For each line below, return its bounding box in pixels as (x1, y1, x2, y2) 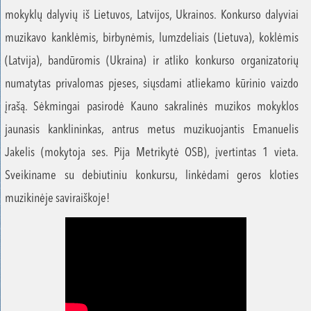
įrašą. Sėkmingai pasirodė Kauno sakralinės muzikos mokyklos (5, 101, 299, 114)
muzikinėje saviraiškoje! (5, 192, 110, 205)
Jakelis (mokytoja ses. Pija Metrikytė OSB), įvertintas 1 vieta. (5, 146, 299, 160)
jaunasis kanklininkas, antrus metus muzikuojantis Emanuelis (5, 124, 299, 137)
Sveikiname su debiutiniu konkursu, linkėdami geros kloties (5, 169, 299, 183)
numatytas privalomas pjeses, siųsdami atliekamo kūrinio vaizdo (5, 78, 299, 91)
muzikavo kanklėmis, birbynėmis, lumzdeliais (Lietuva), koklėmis (5, 32, 299, 45)
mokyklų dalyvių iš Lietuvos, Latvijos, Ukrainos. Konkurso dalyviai (5, 9, 299, 22)
